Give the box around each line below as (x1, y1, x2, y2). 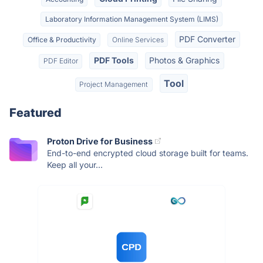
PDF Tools (93, 55, 134, 66)
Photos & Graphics (149, 55, 220, 66)
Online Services (112, 35, 164, 44)
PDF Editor (43, 56, 78, 66)
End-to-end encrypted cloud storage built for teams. (47, 147, 248, 158)
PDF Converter (179, 33, 236, 44)
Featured (9, 105, 62, 120)
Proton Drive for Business (47, 136, 153, 146)
